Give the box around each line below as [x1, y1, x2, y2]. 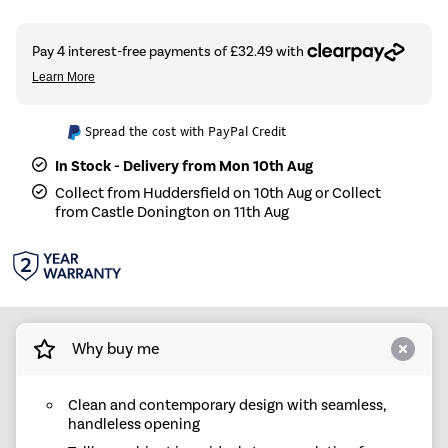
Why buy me [71, 339, 160, 359]
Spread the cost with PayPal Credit [85, 122, 287, 140]
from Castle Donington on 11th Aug [55, 202, 290, 221]
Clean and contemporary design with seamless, [67, 395, 386, 414]
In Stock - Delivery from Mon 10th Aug [55, 156, 314, 175]
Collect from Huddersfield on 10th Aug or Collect [55, 183, 382, 202]
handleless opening [67, 414, 200, 433]
